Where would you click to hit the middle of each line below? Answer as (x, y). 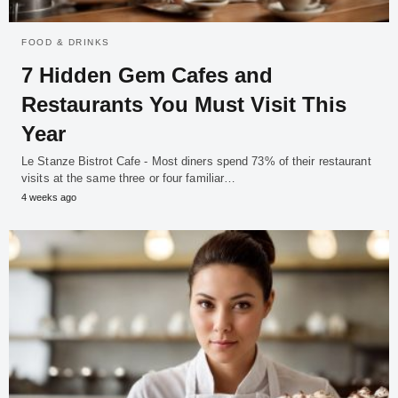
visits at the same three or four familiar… (129, 179)
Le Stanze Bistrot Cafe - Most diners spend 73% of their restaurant (196, 162)
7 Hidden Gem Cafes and (147, 76)
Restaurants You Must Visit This (184, 105)
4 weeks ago (49, 198)
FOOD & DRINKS (66, 43)
